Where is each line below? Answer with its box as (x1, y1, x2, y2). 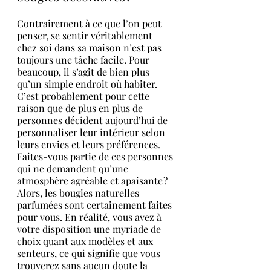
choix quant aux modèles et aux (17, 235, 155, 247)
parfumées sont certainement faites (17, 198, 174, 211)
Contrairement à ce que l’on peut (17, 17, 164, 30)
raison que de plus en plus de (17, 102, 145, 114)
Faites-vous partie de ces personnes (17, 150, 175, 163)
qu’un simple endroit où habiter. (17, 77, 160, 90)
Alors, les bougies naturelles (17, 186, 142, 199)
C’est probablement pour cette (17, 90, 152, 102)
